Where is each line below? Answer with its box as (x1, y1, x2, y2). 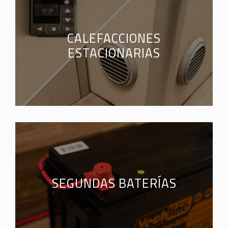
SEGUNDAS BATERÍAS (51, 171, 177, 195)
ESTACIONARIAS (68, 41, 161, 65)
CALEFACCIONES (67, 26, 161, 50)
